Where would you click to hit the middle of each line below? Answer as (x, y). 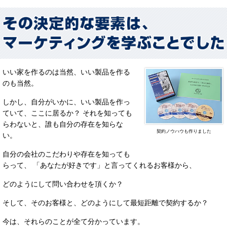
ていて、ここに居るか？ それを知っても (67, 113)
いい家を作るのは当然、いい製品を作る (66, 72)
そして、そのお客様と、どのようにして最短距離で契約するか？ (105, 203)
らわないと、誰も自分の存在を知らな (63, 124)
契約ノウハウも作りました (184, 131)
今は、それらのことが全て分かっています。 (73, 222)
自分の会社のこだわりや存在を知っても (66, 154)
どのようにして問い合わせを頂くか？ (63, 184)
